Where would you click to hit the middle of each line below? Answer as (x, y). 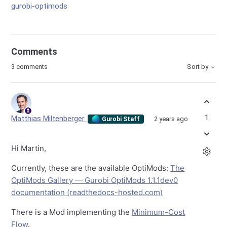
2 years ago (171, 119)
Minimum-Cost (159, 212)
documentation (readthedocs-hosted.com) (87, 193)
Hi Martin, (29, 148)
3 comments (30, 67)
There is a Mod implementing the (72, 212)
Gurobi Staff (120, 119)
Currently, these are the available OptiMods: (91, 168)
